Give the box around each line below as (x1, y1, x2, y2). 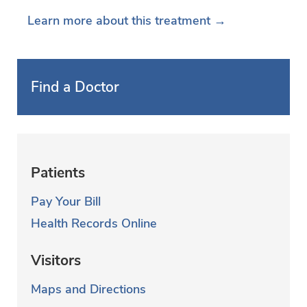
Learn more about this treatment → (27, 12, 226, 29)
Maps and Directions (31, 280, 146, 297)
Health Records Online (31, 215, 157, 232)
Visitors (31, 250, 81, 270)
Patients (31, 163, 85, 183)
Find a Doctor (31, 77, 119, 97)
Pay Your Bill (31, 193, 101, 210)
